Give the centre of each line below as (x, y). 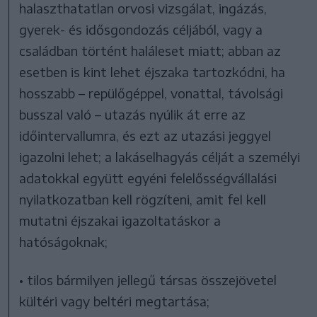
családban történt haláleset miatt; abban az (150, 51)
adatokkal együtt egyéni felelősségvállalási (148, 178)
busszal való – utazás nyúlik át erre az (133, 115)
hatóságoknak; (64, 242)
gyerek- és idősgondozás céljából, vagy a (141, 30)
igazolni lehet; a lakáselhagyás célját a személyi (160, 157)
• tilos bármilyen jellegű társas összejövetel (148, 280)
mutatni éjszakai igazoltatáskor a (120, 221)
